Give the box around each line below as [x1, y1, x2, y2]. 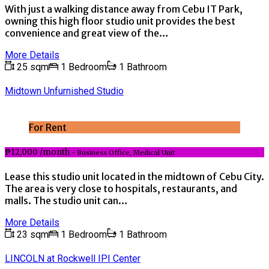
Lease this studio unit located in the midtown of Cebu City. [5, 170, 264, 183]
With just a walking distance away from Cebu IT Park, [5, 2, 243, 15]
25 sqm [14, 61, 49, 73]
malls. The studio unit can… [5, 194, 128, 207]
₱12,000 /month [5, 147, 70, 157]
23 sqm [14, 228, 49, 240]
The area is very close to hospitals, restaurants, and [5, 182, 237, 195]
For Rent [29, 121, 67, 134]
